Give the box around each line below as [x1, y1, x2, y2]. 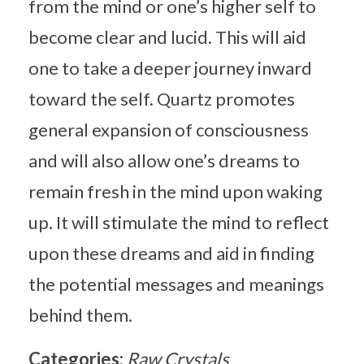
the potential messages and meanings [28, 272, 324, 295]
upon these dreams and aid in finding [28, 241, 314, 264]
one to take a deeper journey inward [28, 56, 312, 79]
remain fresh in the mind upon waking [28, 180, 323, 202]
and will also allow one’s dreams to [28, 149, 300, 171]
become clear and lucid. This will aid [28, 25, 306, 48]
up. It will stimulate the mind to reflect [28, 210, 329, 233]
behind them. [28, 303, 132, 326]
